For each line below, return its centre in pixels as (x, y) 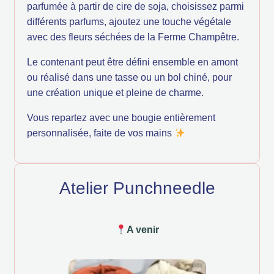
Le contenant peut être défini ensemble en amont (132, 62)
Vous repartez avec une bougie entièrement (121, 118)
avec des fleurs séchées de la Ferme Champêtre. (133, 37)
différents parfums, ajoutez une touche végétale (129, 22)
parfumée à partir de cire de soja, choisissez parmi (135, 7)
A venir (143, 230)
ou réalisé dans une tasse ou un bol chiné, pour (129, 78)
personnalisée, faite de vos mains (101, 133)
